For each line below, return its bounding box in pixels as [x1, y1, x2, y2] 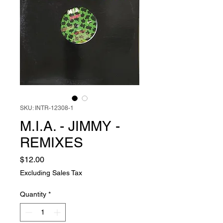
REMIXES [20, 134, 83, 150]
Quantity [20, 190, 46, 198]
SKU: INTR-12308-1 [20, 105, 74, 111]
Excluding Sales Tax [20, 169, 82, 177]
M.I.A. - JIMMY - [20, 118, 120, 134]
